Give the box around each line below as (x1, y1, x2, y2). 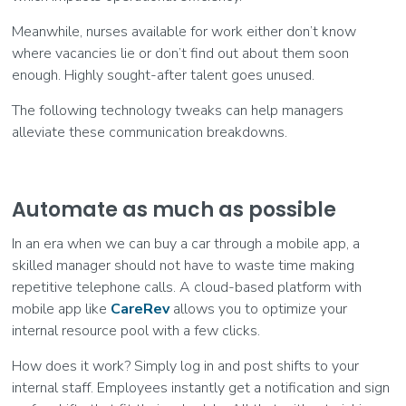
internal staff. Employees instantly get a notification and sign (12, 378, 391, 399)
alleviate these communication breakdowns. (12, 122, 292, 143)
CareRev (111, 299, 170, 320)
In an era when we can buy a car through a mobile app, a (12, 234, 361, 255)
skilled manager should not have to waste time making (12, 256, 355, 276)
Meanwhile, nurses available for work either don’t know (12, 22, 357, 43)
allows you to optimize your (169, 299, 348, 320)
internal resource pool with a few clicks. (12, 321, 261, 342)
